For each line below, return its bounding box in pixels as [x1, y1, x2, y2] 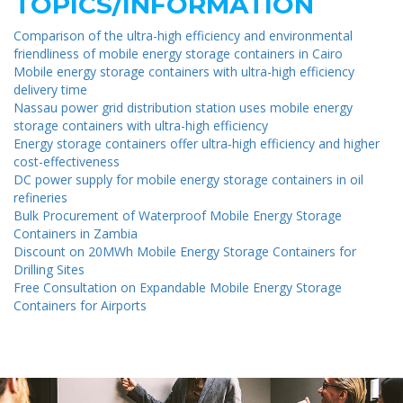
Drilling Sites [13, 260, 85, 278]
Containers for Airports [13, 296, 147, 314]
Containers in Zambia [13, 224, 138, 242]
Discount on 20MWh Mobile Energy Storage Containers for [13, 242, 356, 260]
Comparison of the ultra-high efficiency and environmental [13, 26, 353, 44]
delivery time [13, 80, 87, 98]
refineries [13, 188, 67, 206]
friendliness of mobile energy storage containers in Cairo [13, 44, 343, 62]
